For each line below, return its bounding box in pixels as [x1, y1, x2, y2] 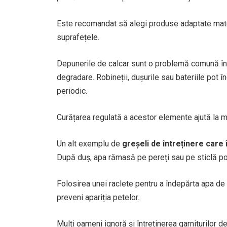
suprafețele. [57, 32, 99, 42]
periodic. [57, 86, 87, 96]
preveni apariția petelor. [57, 193, 139, 202]
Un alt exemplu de [57, 139, 122, 148]
